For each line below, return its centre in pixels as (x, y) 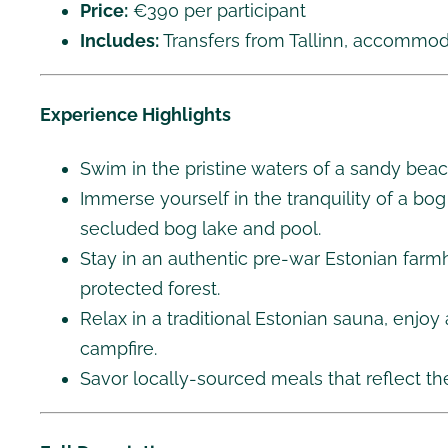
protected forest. (150, 289)
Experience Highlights (135, 115)
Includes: (119, 41)
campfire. (118, 349)
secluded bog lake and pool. (200, 229)
